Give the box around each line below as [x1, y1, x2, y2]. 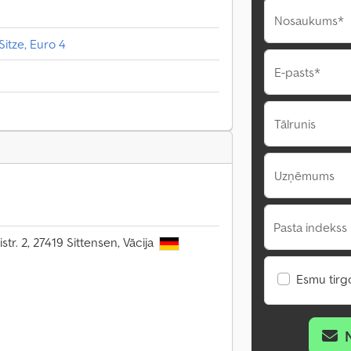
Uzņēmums [274, 168, 335, 183]
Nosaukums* [274, 13, 344, 28]
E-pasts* [274, 64, 320, 80]
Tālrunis [274, 116, 316, 132]
